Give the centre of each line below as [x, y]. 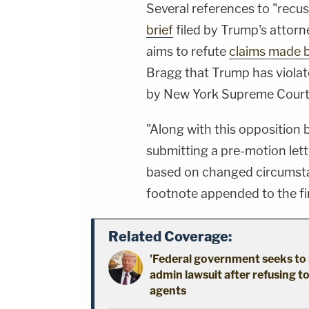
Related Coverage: [170, 236]
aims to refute [188, 51]
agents [168, 290]
